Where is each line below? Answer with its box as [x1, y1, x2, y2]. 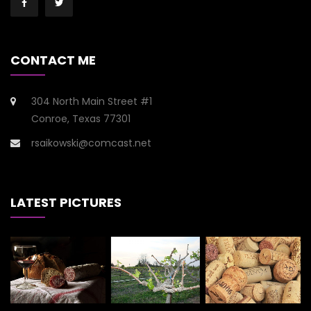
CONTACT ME [10, 51, 96, 69]
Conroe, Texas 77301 [31, 112, 131, 126]
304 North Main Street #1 [31, 94, 152, 109]
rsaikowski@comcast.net [31, 136, 151, 151]
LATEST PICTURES [10, 194, 121, 212]
